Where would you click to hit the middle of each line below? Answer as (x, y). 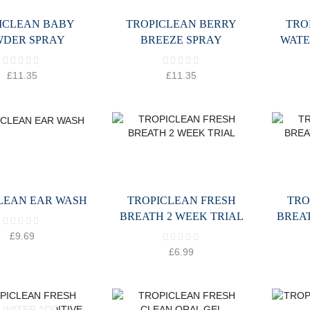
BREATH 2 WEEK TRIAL (181, 217)
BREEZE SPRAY (182, 40)
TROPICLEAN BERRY (182, 24)
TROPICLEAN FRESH (181, 201)
